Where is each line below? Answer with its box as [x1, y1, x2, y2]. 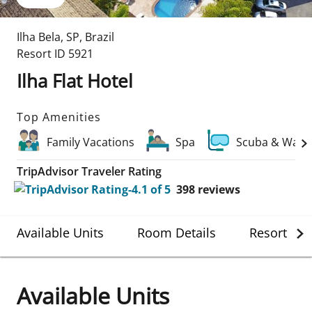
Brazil [85, 29, 114, 45]
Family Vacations [47, 134, 134, 150]
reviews [198, 182, 240, 197]
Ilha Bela [17, 29, 61, 45]
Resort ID [17, 46, 65, 61]
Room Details [137, 224, 216, 241]
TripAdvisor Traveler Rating [17, 164, 162, 179]
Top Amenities [17, 109, 102, 125]
